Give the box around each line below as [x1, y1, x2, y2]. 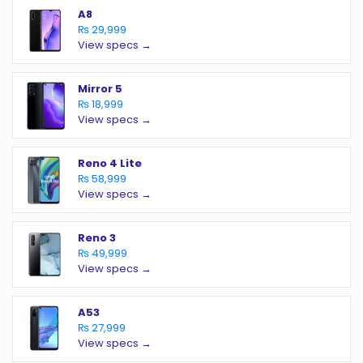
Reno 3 [78, 230, 116, 246]
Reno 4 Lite [78, 156, 142, 172]
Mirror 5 [78, 81, 122, 97]
